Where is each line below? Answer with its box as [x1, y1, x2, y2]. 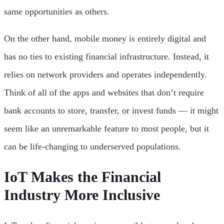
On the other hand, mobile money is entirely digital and [4, 33, 206, 43]
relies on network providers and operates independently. [4, 69, 207, 79]
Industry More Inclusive [4, 186, 164, 203]
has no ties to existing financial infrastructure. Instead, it [4, 51, 209, 61]
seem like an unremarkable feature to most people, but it [4, 123, 209, 133]
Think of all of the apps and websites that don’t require [4, 87, 204, 97]
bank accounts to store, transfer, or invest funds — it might [4, 105, 218, 115]
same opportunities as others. [4, 6, 112, 16]
